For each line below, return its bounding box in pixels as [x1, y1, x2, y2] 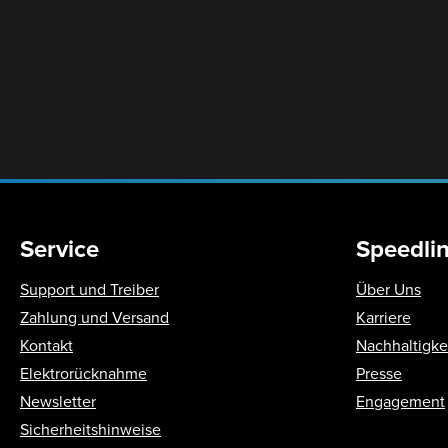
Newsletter [20, 390, 96, 412]
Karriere [356, 306, 411, 328]
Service [20, 231, 99, 266]
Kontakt [20, 334, 73, 356]
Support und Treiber [20, 278, 159, 300]
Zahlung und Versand [20, 306, 169, 328]
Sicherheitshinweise [20, 418, 161, 440]
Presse [356, 362, 402, 384]
